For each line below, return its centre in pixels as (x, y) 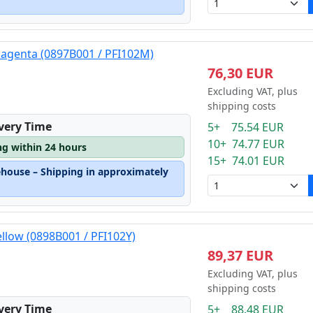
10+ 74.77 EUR (246, 144)
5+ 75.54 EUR (245, 127)
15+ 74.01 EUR (246, 161)
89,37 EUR (240, 255)
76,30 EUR (240, 73)
